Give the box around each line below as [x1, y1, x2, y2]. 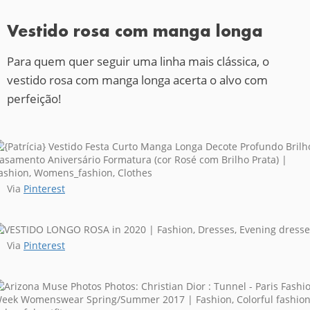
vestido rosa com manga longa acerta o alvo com [7, 72, 268, 89]
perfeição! [7, 91, 62, 107]
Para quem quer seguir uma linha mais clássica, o [7, 53, 269, 70]
